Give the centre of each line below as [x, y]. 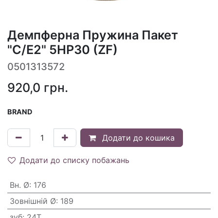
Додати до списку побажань [74, 160]
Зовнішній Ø [33, 201]
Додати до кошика [137, 137]
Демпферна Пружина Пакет [93, 35]
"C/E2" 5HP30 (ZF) [63, 49]
